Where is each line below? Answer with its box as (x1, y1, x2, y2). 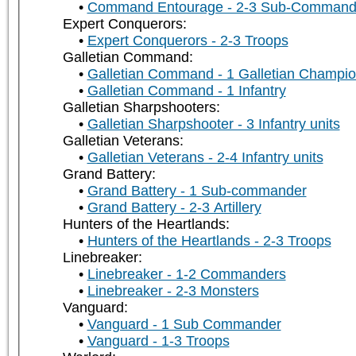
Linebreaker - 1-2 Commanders (87, 266, 286, 283)
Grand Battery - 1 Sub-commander (87, 183, 307, 199)
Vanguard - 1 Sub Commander (87, 316, 281, 333)
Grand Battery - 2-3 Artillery (87, 199, 261, 216)
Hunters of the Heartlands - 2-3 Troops (87, 233, 331, 250)
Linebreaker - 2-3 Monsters (87, 283, 259, 300)
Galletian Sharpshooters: (62, 99, 220, 116)
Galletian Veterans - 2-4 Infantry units (87, 149, 323, 166)
